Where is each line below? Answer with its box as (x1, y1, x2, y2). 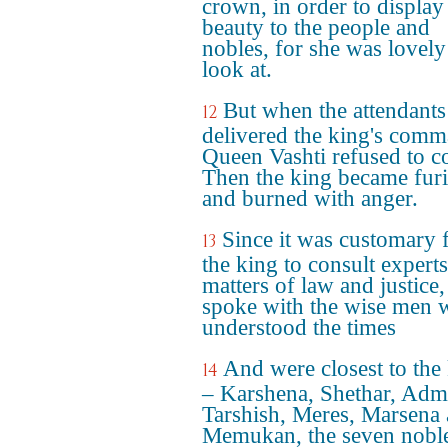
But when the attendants (223, 98, 446, 123)
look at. (202, 57, 272, 82)
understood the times (202, 315, 396, 340)
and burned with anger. (202, 186, 418, 211)
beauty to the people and (202, 15, 430, 40)
